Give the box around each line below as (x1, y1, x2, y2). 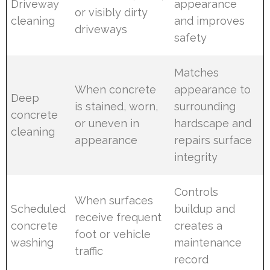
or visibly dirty (75, 5, 148, 19)
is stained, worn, (75, 99, 159, 113)
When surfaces (75, 193, 154, 207)
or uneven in (75, 116, 140, 130)
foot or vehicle (75, 227, 151, 240)
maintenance (174, 236, 242, 249)
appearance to (174, 83, 251, 96)
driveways (75, 22, 128, 36)
